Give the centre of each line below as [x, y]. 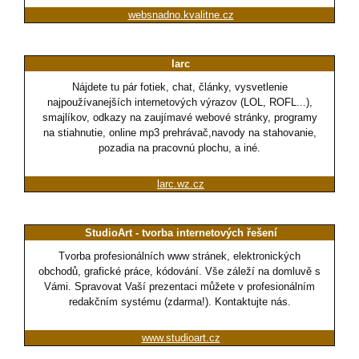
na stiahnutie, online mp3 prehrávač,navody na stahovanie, [179, 133]
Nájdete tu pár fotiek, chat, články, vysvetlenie [179, 87]
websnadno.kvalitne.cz [181, 15]
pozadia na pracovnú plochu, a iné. [179, 148]
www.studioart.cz [181, 338]
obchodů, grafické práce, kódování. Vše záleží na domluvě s [179, 272]
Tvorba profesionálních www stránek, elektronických [179, 256]
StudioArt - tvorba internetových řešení [181, 233]
